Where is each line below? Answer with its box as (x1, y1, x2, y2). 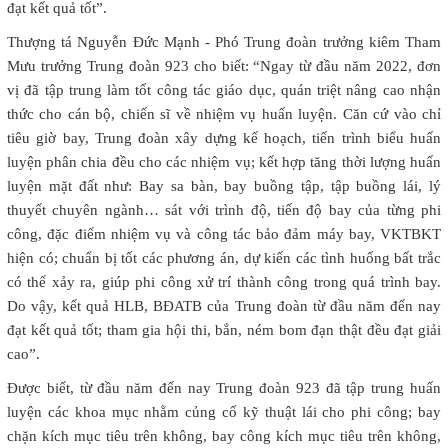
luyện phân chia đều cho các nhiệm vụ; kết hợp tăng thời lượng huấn (7, 153, 441, 170)
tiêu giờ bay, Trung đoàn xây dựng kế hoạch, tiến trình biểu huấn (7, 129, 441, 146)
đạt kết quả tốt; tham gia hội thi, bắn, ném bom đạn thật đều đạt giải (7, 321, 441, 338)
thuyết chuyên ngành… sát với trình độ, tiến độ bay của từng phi (7, 201, 441, 218)
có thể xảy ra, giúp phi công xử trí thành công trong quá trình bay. (7, 273, 441, 290)
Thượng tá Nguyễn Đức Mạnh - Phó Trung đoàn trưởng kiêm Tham (7, 33, 441, 50)
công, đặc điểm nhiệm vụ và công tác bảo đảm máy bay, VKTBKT (7, 225, 441, 242)
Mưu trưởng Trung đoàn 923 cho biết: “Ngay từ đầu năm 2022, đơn (7, 57, 441, 74)
